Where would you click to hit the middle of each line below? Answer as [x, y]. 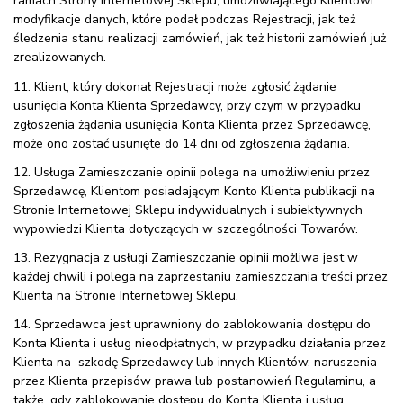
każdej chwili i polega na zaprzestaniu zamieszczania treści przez [201, 277]
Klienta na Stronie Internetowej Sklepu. [126, 296]
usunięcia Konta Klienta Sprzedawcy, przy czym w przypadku [187, 105]
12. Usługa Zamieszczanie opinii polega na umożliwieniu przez [192, 172]
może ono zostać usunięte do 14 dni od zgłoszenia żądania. [182, 143]
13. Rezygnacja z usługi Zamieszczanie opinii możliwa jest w [186, 258]
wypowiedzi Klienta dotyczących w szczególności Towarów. [186, 228]
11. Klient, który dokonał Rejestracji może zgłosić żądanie [175, 86]
